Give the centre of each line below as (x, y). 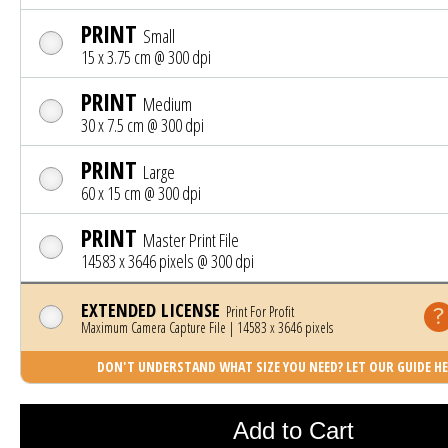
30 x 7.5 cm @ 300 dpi (142, 124)
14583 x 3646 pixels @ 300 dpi (167, 260)
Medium (166, 103)
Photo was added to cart (316, 377)
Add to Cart (294, 431)
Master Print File (189, 239)
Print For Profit (258, 311)
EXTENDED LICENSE (150, 309)
